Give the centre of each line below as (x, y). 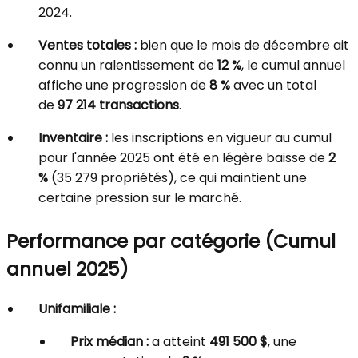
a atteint (179, 342)
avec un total (273, 86)
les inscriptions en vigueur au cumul (220, 138)
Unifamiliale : (77, 309)
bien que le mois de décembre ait (243, 46)
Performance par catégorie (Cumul (171, 241)
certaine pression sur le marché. (140, 198)
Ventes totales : (88, 46)
